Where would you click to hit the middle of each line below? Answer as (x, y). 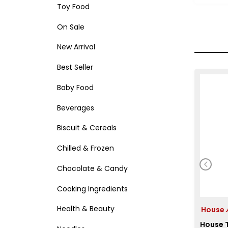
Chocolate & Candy (92, 168)
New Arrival (76, 47)
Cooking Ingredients (92, 189)
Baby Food (75, 87)
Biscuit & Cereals (87, 128)
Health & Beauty (86, 209)
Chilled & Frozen (85, 148)
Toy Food (73, 6)
